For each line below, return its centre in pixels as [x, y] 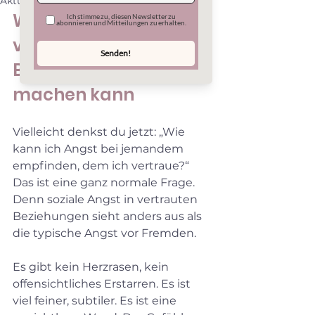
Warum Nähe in [82, 20]
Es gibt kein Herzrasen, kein [92, 266]
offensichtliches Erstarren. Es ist [103, 283]
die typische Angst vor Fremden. [104, 233]
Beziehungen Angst [98, 70]
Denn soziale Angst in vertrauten [107, 199]
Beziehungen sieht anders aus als [109, 216]
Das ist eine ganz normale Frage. [105, 182]
